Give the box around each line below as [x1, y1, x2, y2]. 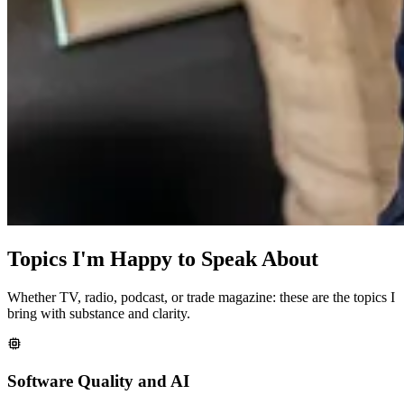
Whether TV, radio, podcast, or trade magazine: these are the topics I [7, 289, 395, 305]
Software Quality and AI [7, 371, 189, 390]
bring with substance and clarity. [7, 305, 190, 321]
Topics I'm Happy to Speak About [7, 246, 318, 271]
